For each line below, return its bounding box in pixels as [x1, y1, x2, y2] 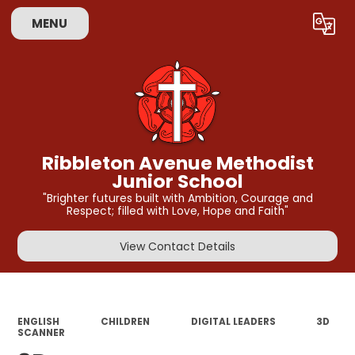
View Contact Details [120, 238, 235, 254]
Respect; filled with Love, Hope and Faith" [67, 204, 288, 219]
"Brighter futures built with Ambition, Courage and [42, 191, 313, 207]
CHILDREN [100, 315, 150, 328]
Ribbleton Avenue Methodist [41, 149, 314, 176]
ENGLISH [17, 315, 60, 328]
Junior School [112, 167, 243, 194]
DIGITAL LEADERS [190, 315, 276, 328]
